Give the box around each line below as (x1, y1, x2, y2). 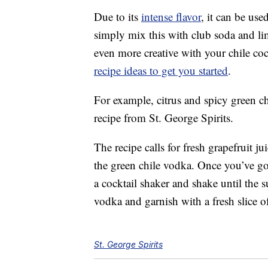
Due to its (94, 9, 141, 25)
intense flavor (141, 9, 201, 25)
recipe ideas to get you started (94, 63, 228, 78)
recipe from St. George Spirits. (94, 110, 233, 126)
